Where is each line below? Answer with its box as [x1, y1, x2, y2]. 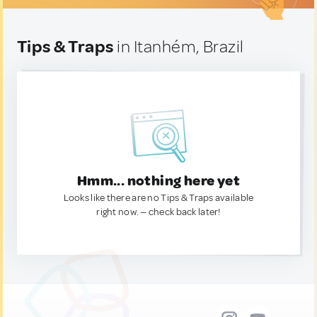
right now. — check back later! [96, 206, 221, 218]
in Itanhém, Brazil [113, 36, 244, 57]
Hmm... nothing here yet [76, 172, 241, 190]
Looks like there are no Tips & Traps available [63, 192, 254, 204]
